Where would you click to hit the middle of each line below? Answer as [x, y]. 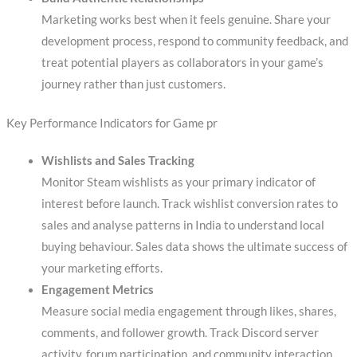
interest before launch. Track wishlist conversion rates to [189, 203]
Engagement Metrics [97, 289]
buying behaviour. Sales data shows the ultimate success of [194, 246]
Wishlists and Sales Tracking [118, 160]
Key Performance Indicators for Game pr [112, 123]
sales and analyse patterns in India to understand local [182, 225]
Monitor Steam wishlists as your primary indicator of [178, 182]
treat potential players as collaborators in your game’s [182, 62]
